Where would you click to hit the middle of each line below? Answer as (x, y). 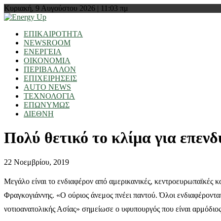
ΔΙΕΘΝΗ (39, 114)
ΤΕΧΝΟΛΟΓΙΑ (49, 96)
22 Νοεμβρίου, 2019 (37, 162)
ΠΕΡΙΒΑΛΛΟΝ (50, 69)
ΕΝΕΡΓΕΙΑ (43, 52)
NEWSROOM (47, 43)
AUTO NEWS (47, 87)
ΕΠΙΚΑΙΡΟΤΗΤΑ (53, 34)
